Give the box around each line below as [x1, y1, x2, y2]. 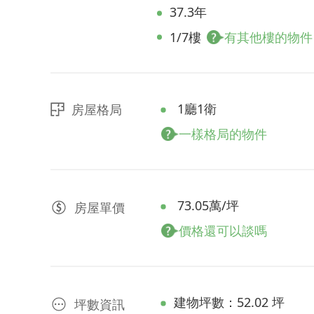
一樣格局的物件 [179, 125, 267, 142]
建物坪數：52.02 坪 [173, 294, 285, 310]
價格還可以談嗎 [179, 222, 267, 239]
